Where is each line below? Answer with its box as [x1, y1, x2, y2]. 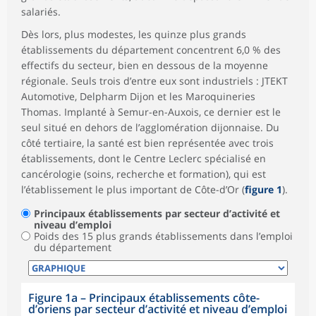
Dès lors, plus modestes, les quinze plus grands [21, 28, 246, 42]
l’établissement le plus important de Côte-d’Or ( [21, 183, 245, 197]
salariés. [21, 5, 61, 19]
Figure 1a [28, 290, 78, 306]
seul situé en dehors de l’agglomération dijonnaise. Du [21, 121, 279, 135]
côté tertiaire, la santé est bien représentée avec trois [21, 136, 274, 150]
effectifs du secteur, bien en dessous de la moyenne [21, 59, 268, 73]
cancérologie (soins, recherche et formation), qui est [21, 167, 266, 181]
